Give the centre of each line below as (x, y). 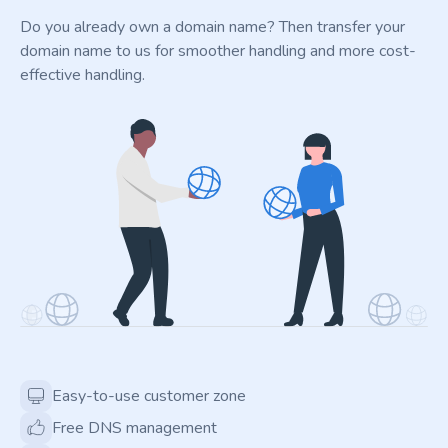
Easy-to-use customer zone (149, 396)
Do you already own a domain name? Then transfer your (212, 27)
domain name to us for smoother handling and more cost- (218, 51)
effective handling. (82, 75)
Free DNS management (134, 428)
